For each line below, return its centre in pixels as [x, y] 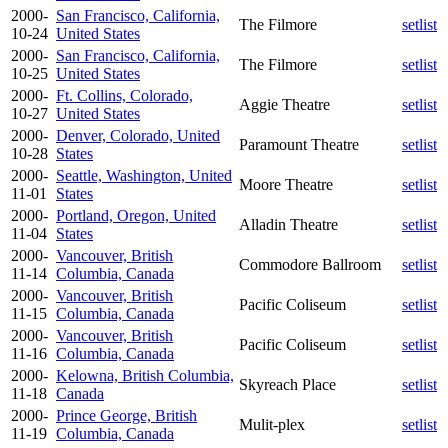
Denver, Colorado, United [138, 135]
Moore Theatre [286, 184]
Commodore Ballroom [310, 264]
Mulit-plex [272, 424]
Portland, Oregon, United [136, 215]
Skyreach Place [287, 384]
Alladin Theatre [288, 224]
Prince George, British [126, 415]
